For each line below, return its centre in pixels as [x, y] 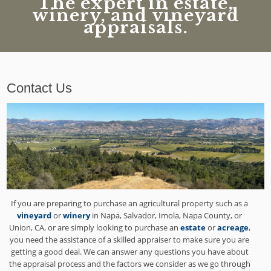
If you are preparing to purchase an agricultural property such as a [129, 204]
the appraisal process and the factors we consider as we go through [129, 264]
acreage [233, 228]
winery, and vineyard [135, 15]
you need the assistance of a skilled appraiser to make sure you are [129, 240]
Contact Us [40, 88]
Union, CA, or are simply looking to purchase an [94, 228]
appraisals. [135, 27]
